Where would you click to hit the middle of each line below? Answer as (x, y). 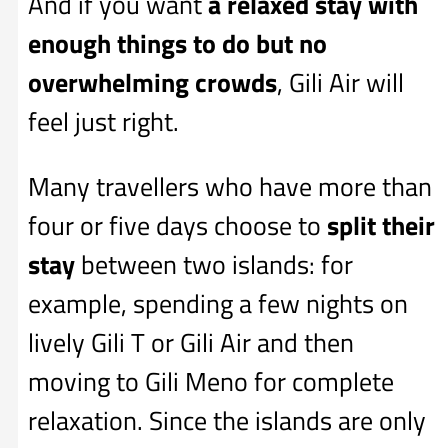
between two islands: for (214, 264)
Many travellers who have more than (230, 186)
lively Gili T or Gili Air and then (191, 342)
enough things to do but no (177, 44)
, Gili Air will (340, 83)
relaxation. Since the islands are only (227, 420)
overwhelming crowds (152, 83)
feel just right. (103, 122)
